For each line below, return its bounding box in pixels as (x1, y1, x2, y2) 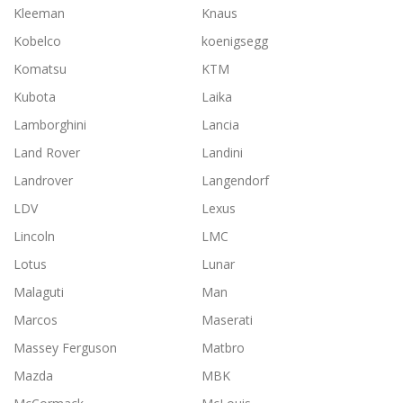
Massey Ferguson (13, 339, 117, 357)
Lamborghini (13, 116, 86, 134)
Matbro (201, 339, 245, 357)
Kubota (13, 88, 56, 106)
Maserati (201, 311, 253, 329)
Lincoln (13, 228, 55, 246)
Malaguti (13, 283, 64, 301)
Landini (201, 144, 243, 162)
